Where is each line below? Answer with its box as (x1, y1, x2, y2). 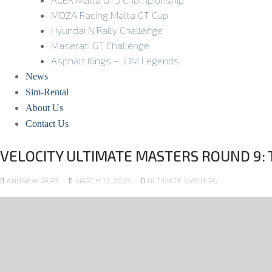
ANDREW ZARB (4, 176, 59, 185)
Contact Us (25, 118, 69, 129)
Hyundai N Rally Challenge (50, 24, 163, 36)
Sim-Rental (25, 87, 69, 98)
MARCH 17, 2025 (75, 176, 131, 185)
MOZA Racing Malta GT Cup (50, 9, 168, 21)
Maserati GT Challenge (50, 39, 149, 52)
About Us (25, 103, 63, 114)
